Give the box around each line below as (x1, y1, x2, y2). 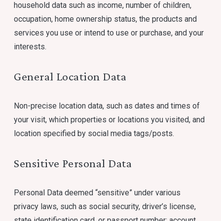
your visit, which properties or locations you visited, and (14, 115, 205, 124)
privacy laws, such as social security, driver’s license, (14, 202, 196, 211)
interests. (14, 42, 47, 51)
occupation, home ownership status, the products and (14, 14, 197, 24)
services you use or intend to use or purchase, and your (14, 28, 204, 37)
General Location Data (14, 70, 127, 83)
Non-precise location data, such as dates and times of (14, 101, 200, 110)
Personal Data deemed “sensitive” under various (14, 188, 181, 197)
